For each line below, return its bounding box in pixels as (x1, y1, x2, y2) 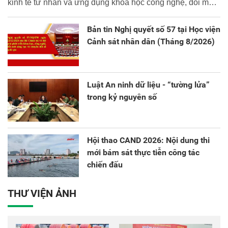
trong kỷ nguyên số (87, 92, 157, 102)
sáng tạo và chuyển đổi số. (8, 10, 104, 19)
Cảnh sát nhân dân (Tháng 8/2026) (87, 36, 215, 46)
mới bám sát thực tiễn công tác (87, 147, 199, 157)
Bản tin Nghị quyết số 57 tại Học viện (87, 24, 220, 34)
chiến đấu (87, 159, 123, 169)
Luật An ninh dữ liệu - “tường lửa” (87, 79, 210, 90)
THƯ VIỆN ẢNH (8, 187, 76, 199)
